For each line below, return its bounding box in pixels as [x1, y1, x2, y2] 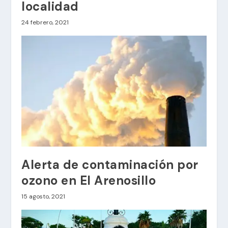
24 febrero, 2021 [21, 18, 69, 27]
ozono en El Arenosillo [21, 173, 156, 189]
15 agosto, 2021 [21, 192, 66, 201]
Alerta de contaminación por [21, 157, 198, 173]
